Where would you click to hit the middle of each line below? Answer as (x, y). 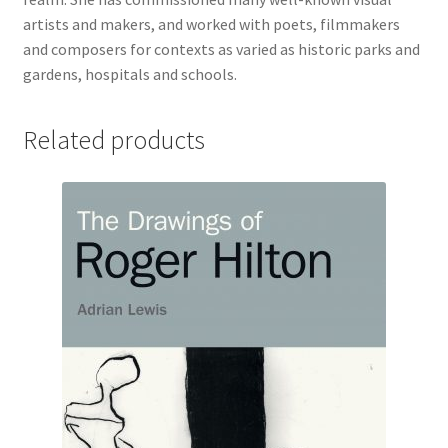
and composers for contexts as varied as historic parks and (221, 48)
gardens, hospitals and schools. (129, 73)
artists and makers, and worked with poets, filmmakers (211, 23)
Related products (113, 140)
